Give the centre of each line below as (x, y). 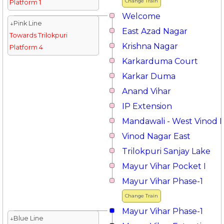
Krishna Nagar (150, 46)
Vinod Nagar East (156, 136)
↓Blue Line (26, 218)
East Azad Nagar (155, 31)
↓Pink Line (25, 23)
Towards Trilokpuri (38, 35)
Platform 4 (26, 47)
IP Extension (147, 106)
